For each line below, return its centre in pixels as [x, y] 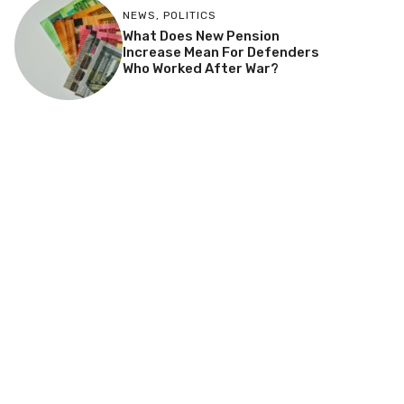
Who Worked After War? [200, 69]
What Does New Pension [201, 37]
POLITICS [189, 16]
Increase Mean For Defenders [220, 53]
